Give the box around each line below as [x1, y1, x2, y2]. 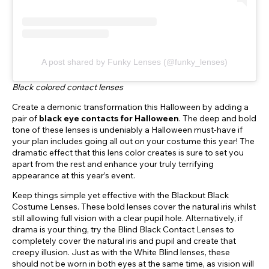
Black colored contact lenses [12, 82, 123, 93]
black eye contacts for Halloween [39, 113, 179, 124]
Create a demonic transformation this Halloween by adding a [12, 101, 249, 113]
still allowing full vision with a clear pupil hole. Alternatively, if [12, 213, 243, 224]
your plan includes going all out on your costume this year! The [12, 136, 255, 147]
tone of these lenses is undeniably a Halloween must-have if [12, 124, 243, 136]
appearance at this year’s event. [12, 170, 137, 181]
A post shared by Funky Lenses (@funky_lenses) [41, 57, 228, 67]
